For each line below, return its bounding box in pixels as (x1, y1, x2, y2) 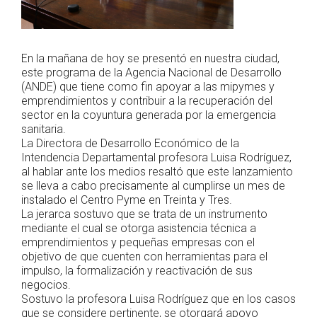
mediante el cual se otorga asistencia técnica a (21, 221, 256, 236)
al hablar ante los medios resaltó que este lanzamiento (21, 165, 293, 179)
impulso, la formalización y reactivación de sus (21, 264, 253, 278)
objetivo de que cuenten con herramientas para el (21, 250, 267, 264)
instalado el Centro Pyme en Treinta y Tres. (21, 193, 232, 207)
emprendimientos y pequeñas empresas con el (21, 236, 255, 250)
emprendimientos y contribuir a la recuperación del (21, 94, 272, 108)
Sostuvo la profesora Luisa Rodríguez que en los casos (21, 292, 296, 306)
